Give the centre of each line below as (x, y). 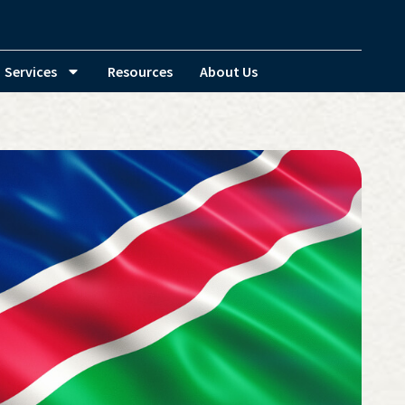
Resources (141, 71)
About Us (229, 71)
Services (31, 71)
